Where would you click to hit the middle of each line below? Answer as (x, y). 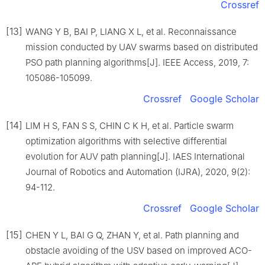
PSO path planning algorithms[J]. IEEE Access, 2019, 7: (137, 62)
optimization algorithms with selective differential (126, 141)
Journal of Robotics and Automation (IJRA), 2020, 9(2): (138, 172)
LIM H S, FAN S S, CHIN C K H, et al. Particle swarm (130, 125)
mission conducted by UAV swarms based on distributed (142, 47)
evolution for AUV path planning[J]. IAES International (135, 156)
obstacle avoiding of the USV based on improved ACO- (139, 250)
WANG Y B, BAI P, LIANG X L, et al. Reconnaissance (131, 31)
